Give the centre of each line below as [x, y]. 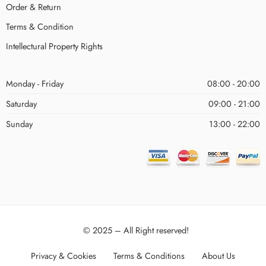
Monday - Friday [35, 83]
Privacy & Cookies [64, 255]
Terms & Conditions [149, 255]
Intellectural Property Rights [54, 46]
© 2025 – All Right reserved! [136, 230]
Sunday [19, 123]
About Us [218, 255]
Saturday [21, 103]
